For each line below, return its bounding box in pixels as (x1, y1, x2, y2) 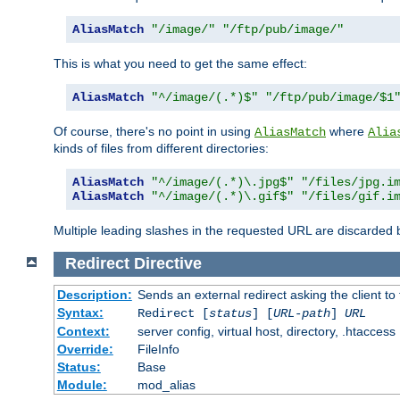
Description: (56, 287, 132, 303)
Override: (56, 342, 113, 357)
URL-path (272, 306, 330, 321)
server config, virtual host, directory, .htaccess (137, 324, 396, 339)
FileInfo (137, 342, 179, 357)
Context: (56, 324, 110, 339)
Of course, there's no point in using (54, 123, 254, 138)
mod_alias (137, 378, 196, 393)
